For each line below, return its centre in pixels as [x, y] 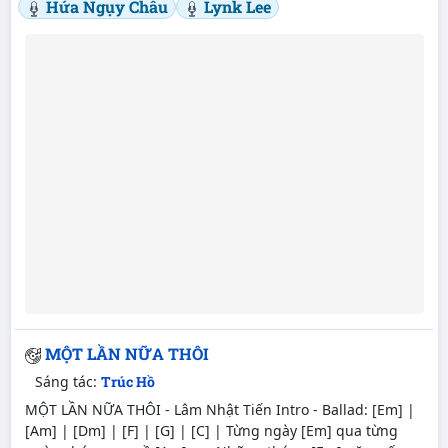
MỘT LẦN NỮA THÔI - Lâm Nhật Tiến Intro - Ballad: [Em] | [219, 409]
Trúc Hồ [128, 381]
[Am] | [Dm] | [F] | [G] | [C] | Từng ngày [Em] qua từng [211, 430]
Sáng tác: [68, 381]
